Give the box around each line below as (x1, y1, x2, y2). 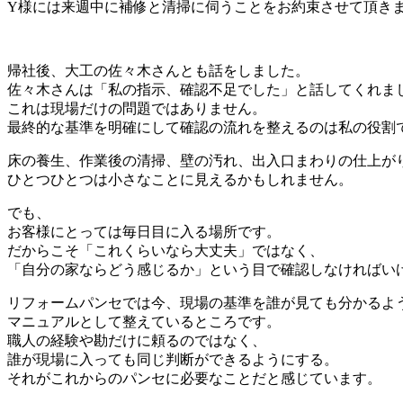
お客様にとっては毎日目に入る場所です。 (7, 223, 281, 239)
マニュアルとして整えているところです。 (7, 313, 281, 329)
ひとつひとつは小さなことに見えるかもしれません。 (7, 171, 353, 187)
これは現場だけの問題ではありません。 (7, 100, 266, 116)
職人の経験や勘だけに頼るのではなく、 (7, 332, 266, 348)
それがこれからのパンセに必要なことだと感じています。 (7, 370, 381, 386)
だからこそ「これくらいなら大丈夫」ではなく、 (7, 242, 324, 258)
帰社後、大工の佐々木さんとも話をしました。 (7, 62, 309, 78)
